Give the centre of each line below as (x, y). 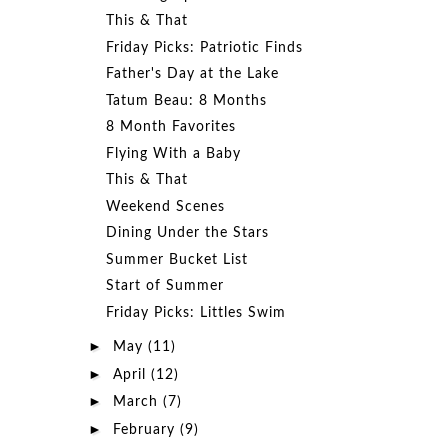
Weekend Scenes (165, 206)
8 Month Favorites (170, 127)
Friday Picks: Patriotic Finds (204, 47)
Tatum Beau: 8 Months (186, 100)
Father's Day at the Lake (192, 74)
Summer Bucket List (176, 259)
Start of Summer (164, 286)
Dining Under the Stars (187, 233)
